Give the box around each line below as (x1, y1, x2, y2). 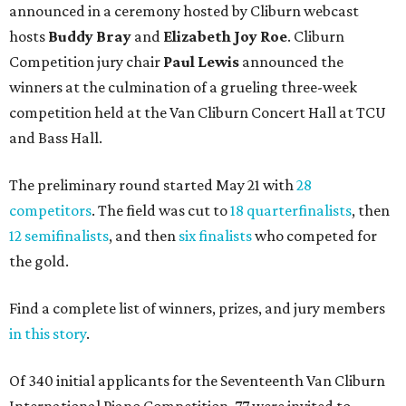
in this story (9, 324, 86, 343)
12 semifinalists (9, 226, 109, 245)
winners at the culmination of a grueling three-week (9, 77, 357, 96)
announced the (239, 52, 343, 71)
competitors (9, 200, 92, 219)
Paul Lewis (163, 52, 239, 71)
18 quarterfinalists (230, 200, 352, 219)
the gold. (9, 251, 69, 270)
